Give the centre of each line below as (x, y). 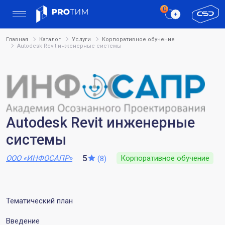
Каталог (50, 39)
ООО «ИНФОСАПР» (39, 158)
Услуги (81, 39)
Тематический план (39, 201)
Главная (17, 39)
